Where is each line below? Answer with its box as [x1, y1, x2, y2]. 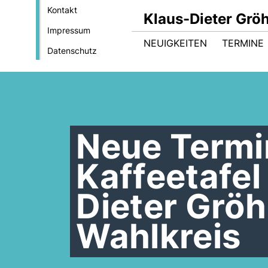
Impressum [47, 25, 90, 35]
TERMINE [222, 37, 264, 49]
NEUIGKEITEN [144, 37, 207, 49]
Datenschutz [47, 45, 97, 56]
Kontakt [47, 5, 77, 15]
